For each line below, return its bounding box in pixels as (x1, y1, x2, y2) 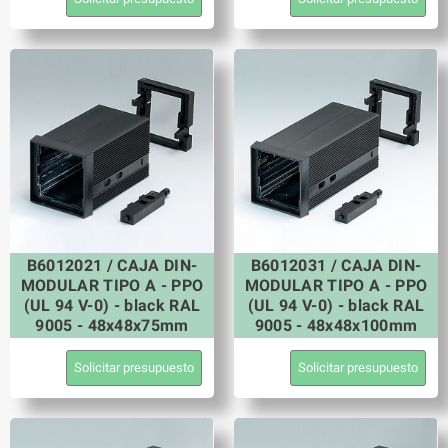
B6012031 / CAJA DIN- (250, 255, 422, 275)
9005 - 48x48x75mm (35, 315, 189, 335)
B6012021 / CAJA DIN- (26, 255, 198, 275)
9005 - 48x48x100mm (254, 315, 418, 335)
